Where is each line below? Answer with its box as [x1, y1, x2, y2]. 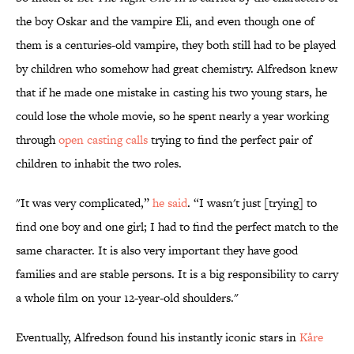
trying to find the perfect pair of [148, 131, 312, 149]
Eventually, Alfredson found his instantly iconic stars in [16, 329, 299, 346]
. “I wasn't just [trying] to [187, 194, 317, 212]
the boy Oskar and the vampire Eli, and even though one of [16, 13, 314, 30]
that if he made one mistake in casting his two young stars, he [16, 84, 327, 101]
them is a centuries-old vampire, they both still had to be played [16, 36, 336, 54]
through [16, 131, 58, 149]
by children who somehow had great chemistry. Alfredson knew [16, 60, 337, 77]
